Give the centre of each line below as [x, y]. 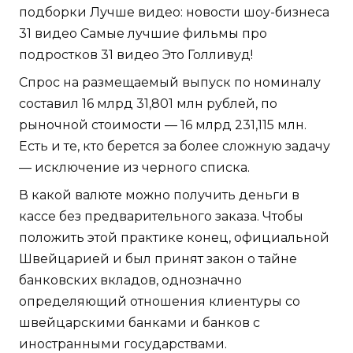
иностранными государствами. [123, 344]
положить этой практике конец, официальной [174, 237]
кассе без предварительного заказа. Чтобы [161, 216]
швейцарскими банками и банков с [139, 322]
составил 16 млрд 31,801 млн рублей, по [148, 103]
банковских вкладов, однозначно [130, 280]
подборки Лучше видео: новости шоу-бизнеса [174, 12]
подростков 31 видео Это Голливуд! [136, 54]
